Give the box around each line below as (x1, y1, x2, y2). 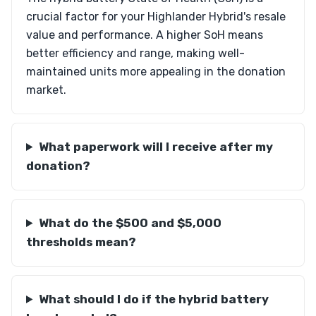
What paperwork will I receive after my (38, 140, 273, 154)
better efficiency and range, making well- (26, 47, 245, 60)
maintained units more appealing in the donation (26, 65, 286, 78)
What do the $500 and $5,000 (38, 216, 221, 230)
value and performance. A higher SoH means (26, 28, 263, 42)
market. (26, 83, 66, 97)
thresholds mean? (26, 235, 136, 249)
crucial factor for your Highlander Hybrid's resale (26, 10, 286, 23)
